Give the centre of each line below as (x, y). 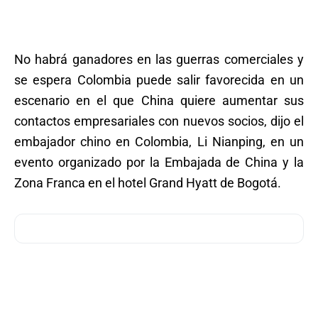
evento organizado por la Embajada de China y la (159, 163)
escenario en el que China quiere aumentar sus (159, 101)
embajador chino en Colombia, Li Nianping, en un (159, 142)
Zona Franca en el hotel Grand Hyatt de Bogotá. (148, 183)
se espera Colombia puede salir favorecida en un (159, 80)
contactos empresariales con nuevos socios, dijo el (159, 121)
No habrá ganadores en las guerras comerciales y (159, 60)
